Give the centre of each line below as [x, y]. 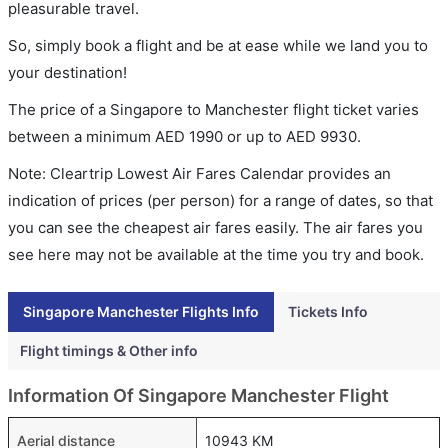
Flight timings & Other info [109, 350]
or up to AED [271, 136]
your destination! [67, 72]
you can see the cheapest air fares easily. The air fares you [215, 227]
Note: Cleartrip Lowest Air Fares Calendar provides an [199, 173]
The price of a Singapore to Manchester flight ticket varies [213, 109]
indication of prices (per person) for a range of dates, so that [220, 200]
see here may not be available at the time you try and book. [216, 254]
